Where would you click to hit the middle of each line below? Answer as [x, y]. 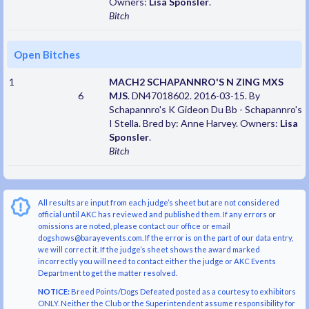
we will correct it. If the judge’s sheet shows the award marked [149, 250]
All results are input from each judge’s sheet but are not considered [159, 203]
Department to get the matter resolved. [108, 273]
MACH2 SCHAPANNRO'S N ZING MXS [196, 82]
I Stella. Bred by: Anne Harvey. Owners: [194, 123]
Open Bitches [47, 55]
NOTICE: [54, 292]
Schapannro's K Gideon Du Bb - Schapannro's [205, 110]
